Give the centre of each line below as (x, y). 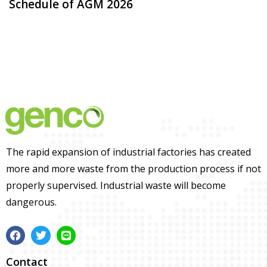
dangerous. (31, 203)
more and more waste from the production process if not (133, 169)
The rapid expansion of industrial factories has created (128, 153)
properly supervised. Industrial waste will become (116, 186)
